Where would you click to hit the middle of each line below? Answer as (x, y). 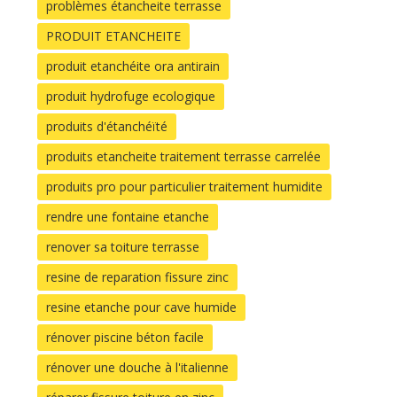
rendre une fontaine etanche (128, 216)
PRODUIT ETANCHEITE (113, 35)
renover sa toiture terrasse (123, 246)
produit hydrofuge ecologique (131, 96)
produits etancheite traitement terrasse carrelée (183, 156)
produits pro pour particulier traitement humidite (184, 186)
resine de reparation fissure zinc (137, 276)
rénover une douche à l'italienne (137, 367)
